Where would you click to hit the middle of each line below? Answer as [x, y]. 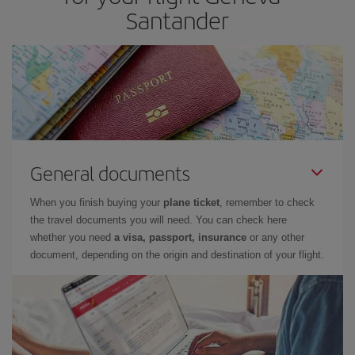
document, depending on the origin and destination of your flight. [177, 255]
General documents [110, 173]
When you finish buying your [97, 202]
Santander [177, 20]
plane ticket [191, 202]
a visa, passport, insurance [180, 237]
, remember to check [267, 202]
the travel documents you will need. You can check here [158, 220]
